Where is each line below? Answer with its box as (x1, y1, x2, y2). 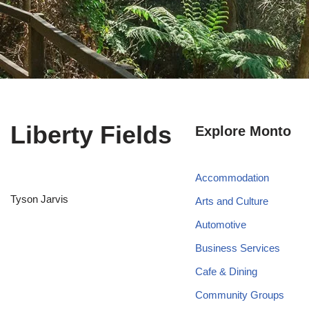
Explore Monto (195, 123, 291, 139)
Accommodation (195, 172, 269, 183)
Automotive (195, 219, 246, 230)
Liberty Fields (10, 121, 172, 149)
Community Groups (195, 289, 284, 301)
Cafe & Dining (195, 266, 257, 277)
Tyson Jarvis (10, 193, 68, 205)
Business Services (195, 242, 280, 254)
